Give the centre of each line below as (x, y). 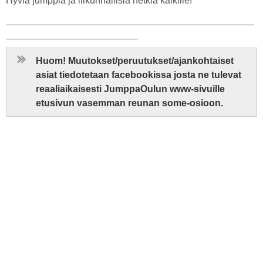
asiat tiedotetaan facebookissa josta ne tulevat (139, 75)
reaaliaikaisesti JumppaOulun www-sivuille (130, 89)
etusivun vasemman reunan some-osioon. (131, 103)
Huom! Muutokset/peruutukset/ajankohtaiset (135, 61)
